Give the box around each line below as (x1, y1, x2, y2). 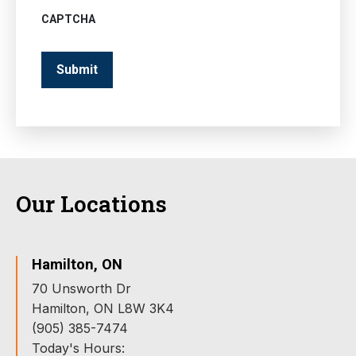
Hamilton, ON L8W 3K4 (32, 300, 174, 317)
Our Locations (16, 189, 167, 219)
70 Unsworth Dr (32, 281, 131, 297)
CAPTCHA (41, 13, 95, 26)
